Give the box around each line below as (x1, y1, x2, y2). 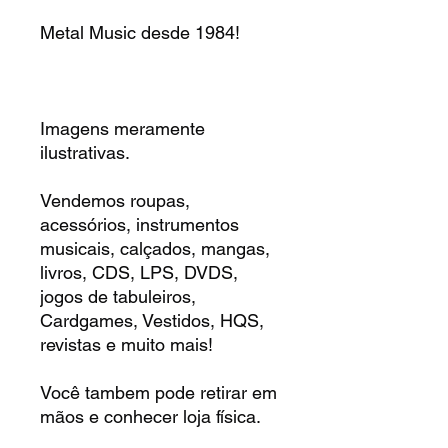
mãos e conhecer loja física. (40, 405, 261, 427)
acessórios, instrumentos (40, 213, 239, 235)
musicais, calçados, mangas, (40, 237, 270, 259)
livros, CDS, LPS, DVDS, (40, 261, 238, 283)
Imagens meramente (40, 117, 205, 139)
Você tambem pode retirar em (40, 381, 277, 403)
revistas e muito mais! (40, 333, 213, 355)
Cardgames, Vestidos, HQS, (40, 309, 264, 331)
